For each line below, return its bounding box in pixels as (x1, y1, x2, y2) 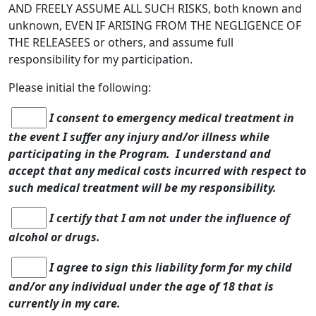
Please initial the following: (8, 80, 151, 95)
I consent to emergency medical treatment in (47, 110, 294, 126)
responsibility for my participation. (8, 51, 193, 67)
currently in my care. (8, 296, 121, 311)
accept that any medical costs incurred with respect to (8, 163, 306, 178)
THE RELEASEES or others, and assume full (8, 35, 233, 50)
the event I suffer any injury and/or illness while (8, 129, 269, 145)
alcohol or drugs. (8, 229, 100, 245)
